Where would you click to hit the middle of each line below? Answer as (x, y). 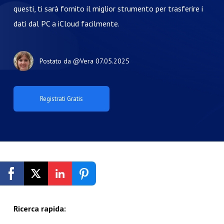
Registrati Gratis (77, 179)
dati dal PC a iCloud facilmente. (66, 23)
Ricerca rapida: (39, 209)
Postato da (56, 61)
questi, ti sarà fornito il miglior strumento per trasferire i (108, 8)
